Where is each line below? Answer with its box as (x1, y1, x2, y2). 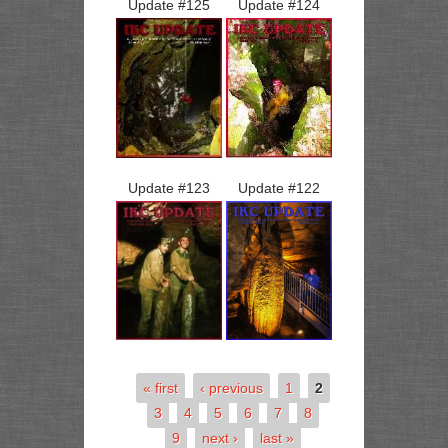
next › (201, 429, 238, 446)
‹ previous (199, 379, 263, 396)
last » (259, 429, 294, 446)
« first (142, 379, 178, 396)
